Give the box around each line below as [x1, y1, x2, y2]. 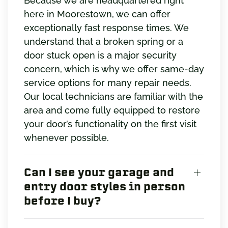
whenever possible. [24, 132, 109, 143]
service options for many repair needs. [24, 77, 191, 88]
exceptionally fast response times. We [24, 22, 189, 33]
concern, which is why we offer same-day [24, 63, 204, 74]
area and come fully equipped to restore [24, 104, 200, 116]
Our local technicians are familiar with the [24, 91, 203, 102]
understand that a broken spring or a [24, 36, 183, 47]
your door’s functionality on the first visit [24, 118, 196, 129]
